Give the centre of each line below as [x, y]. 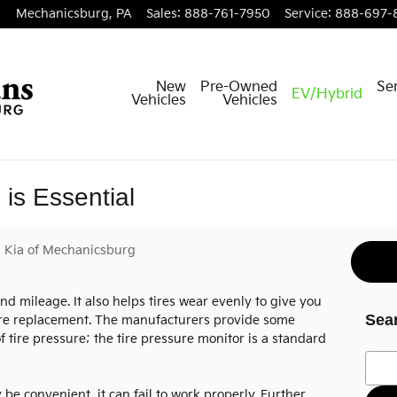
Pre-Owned [239, 87]
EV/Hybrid [327, 94]
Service [306, 14]
